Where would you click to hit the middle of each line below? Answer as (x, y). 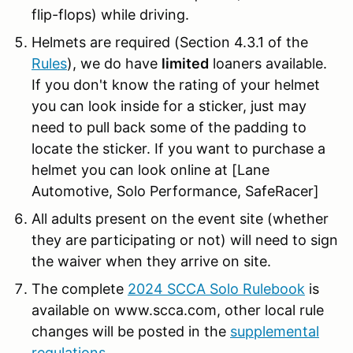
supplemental (275, 331)
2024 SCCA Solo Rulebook (216, 288)
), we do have (114, 63)
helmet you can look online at (132, 169)
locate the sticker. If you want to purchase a (178, 148)
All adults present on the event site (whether (180, 218)
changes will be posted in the (131, 331)
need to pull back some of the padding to (169, 127)
